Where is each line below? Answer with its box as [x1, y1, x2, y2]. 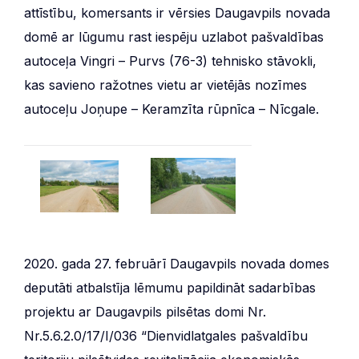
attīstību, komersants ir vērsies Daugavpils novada [24, 4, 330, 21]
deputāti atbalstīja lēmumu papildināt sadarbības [24, 279, 316, 296]
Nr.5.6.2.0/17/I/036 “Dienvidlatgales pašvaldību [24, 327, 308, 344]
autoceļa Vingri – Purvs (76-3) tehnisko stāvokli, [24, 52, 317, 69]
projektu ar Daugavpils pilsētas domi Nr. [24, 303, 266, 320]
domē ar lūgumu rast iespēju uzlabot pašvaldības [24, 28, 324, 45]
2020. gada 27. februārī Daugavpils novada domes [24, 255, 329, 272]
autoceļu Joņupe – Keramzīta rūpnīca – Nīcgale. [24, 100, 319, 117]
